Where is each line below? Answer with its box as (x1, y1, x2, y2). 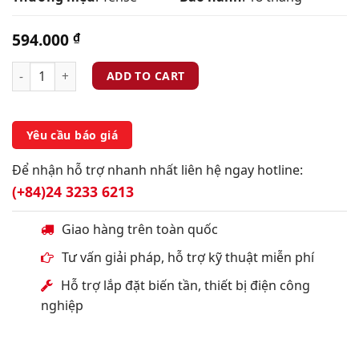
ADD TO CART (106, 67, 185, 83)
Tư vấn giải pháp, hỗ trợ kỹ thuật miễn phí (61, 248, 314, 266)
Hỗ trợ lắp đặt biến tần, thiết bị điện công (60, 276, 310, 294)
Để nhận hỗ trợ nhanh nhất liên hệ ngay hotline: (12, 160, 303, 179)
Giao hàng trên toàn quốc (61, 220, 218, 238)
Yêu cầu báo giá (26, 127, 119, 143)
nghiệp (40, 296, 83, 314)
